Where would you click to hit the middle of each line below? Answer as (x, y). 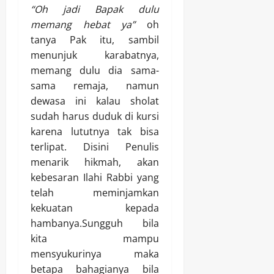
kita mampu (95, 239)
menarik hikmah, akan (95, 162)
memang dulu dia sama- (95, 71)
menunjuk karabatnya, (95, 55)
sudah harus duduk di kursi (95, 117)
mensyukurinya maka (95, 254)
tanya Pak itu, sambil (95, 40)
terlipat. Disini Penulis (95, 147)
